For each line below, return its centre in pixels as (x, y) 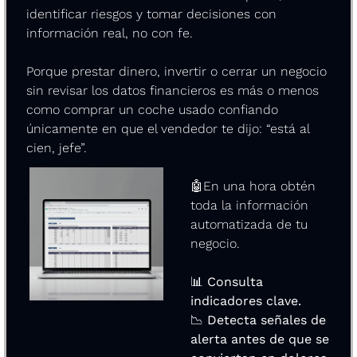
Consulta (233, 281)
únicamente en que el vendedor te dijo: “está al (168, 128)
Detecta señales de (265, 320)
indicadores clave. (246, 300)
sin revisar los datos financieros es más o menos (173, 90)
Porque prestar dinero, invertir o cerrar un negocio (177, 71)
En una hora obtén (259, 186)
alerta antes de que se (260, 339)
